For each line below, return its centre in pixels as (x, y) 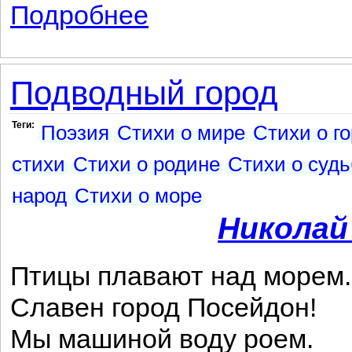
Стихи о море (138, 196)
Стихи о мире (181, 133)
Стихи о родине (147, 164)
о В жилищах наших (200, 8)
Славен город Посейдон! (163, 308)
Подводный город (144, 93)
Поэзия (75, 133)
